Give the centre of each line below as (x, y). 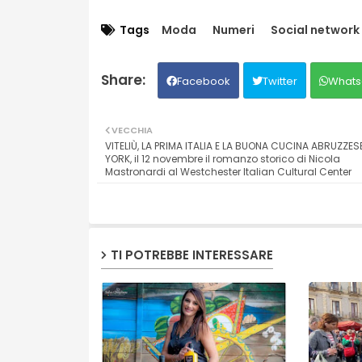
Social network (315, 30)
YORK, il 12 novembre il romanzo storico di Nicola (222, 159)
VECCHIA (132, 130)
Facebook (203, 82)
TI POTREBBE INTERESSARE (192, 255)
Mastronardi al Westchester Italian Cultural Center (228, 172)
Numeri (233, 30)
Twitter (280, 82)
